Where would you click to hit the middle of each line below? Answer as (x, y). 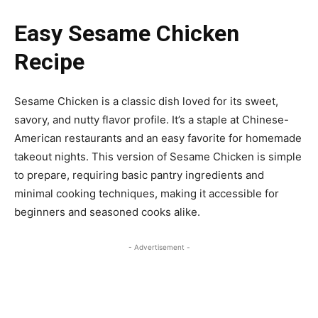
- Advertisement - (159, 247)
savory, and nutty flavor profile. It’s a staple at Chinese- (152, 120)
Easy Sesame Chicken (127, 34)
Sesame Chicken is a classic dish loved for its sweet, (146, 102)
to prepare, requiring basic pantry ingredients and (139, 175)
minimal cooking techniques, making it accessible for (147, 194)
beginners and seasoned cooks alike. (107, 212)
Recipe (49, 62)
